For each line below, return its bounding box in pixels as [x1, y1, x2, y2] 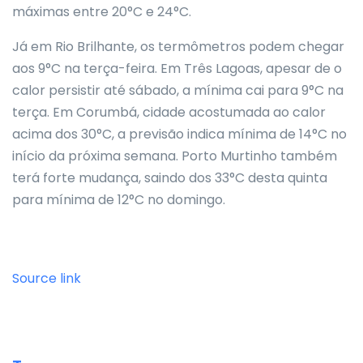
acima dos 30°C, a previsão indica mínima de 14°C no [12, 125, 347, 143]
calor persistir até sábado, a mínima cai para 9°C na [12, 81, 344, 100]
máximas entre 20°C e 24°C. [12, 2, 191, 21]
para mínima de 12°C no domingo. [12, 190, 225, 209]
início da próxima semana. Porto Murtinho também [12, 147, 337, 165]
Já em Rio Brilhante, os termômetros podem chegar [12, 37, 344, 56]
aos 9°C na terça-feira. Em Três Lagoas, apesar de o [12, 59, 342, 78]
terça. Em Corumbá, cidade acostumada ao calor [12, 103, 326, 122]
